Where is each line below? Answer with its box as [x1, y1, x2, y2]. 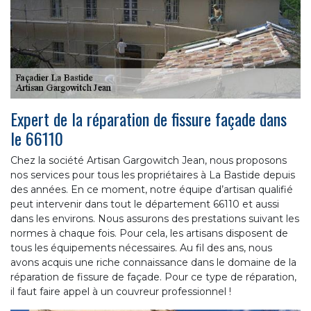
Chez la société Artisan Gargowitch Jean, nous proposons [10, 153, 287, 167]
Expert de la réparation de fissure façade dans [10, 106, 287, 131]
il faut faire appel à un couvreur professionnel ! [10, 285, 231, 298]
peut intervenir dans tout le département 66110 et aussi [10, 197, 279, 210]
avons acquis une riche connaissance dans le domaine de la [10, 255, 296, 269]
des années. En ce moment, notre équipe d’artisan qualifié [10, 183, 293, 196]
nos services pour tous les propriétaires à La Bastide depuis [10, 168, 295, 181]
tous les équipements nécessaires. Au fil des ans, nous [10, 241, 272, 254]
